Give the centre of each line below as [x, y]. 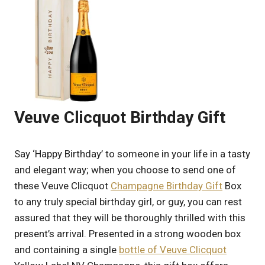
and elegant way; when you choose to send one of [125, 169]
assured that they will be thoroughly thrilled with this [130, 217]
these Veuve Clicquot [62, 185]
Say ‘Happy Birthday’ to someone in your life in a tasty [132, 153]
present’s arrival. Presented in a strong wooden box [127, 233]
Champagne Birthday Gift [167, 185]
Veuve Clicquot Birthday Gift [120, 117]
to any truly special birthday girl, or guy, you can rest [128, 201]
